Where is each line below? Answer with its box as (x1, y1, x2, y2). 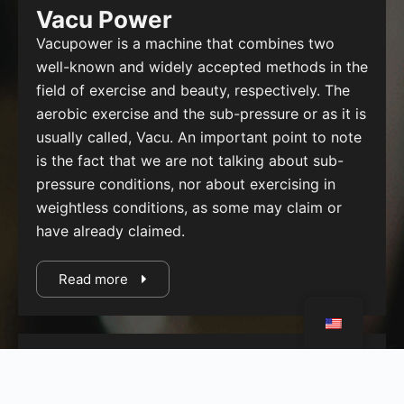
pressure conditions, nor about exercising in (36, 175, 335, 194)
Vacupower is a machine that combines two (36, 34, 335, 53)
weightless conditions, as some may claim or (36, 198, 342, 217)
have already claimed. (36, 222, 185, 241)
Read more (59, 271, 128, 289)
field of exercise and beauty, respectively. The (36, 81, 350, 100)
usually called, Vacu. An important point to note (36, 128, 362, 147)
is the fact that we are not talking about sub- (36, 151, 344, 170)
